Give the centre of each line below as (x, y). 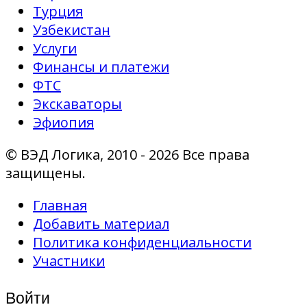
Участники (69, 260)
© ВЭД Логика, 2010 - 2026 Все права (127, 154)
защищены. (46, 173)
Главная (60, 205)
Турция (58, 11)
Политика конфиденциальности (142, 242)
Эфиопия (63, 122)
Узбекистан (72, 29)
